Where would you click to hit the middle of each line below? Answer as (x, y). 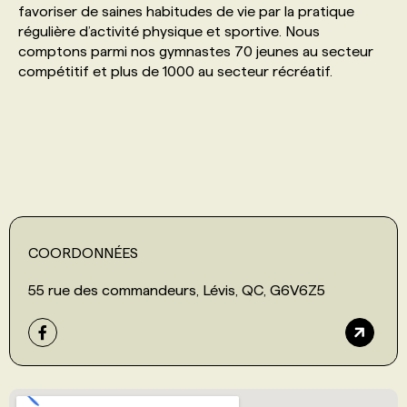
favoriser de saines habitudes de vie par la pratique (186, 11)
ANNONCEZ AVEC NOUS (139, 158)
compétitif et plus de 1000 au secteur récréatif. (175, 71)
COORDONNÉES (83, 253)
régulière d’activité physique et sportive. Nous (169, 31)
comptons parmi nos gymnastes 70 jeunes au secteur (196, 51)
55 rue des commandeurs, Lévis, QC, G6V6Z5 (177, 290)
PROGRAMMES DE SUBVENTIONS (171, 43)
